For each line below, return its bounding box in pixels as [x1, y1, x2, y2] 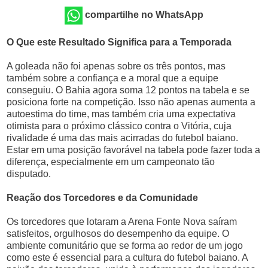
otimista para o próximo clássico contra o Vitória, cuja [7, 121, 232, 131]
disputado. [7, 169, 51, 179]
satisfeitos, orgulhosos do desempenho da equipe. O [7, 229, 230, 239]
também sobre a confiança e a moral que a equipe [7, 73, 219, 83]
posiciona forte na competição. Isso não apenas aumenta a [7, 97, 256, 107]
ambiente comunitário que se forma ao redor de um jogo [7, 240, 243, 251]
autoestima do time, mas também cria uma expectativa [7, 109, 236, 119]
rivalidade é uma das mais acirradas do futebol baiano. [7, 133, 239, 143]
